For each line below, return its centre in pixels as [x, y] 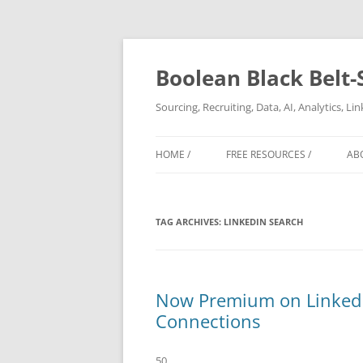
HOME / [173, 154]
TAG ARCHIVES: [190, 222]
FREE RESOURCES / [269, 154]
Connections [208, 321]
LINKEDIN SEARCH [263, 222]
